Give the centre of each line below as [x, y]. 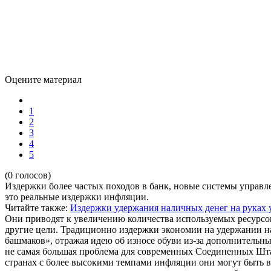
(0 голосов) [28, 175]
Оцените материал [43, 79]
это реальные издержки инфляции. [77, 197]
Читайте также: [36, 207]
